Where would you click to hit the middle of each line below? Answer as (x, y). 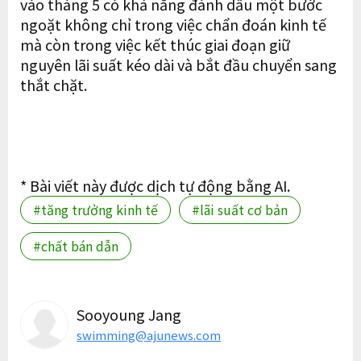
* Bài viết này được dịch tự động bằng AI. (155, 186)
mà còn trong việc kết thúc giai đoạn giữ (155, 45)
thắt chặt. (54, 85)
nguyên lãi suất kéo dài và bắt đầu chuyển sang (178, 65)
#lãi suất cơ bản (240, 210)
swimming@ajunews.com (149, 335)
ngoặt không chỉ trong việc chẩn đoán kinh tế (173, 25)
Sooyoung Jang (129, 315)
